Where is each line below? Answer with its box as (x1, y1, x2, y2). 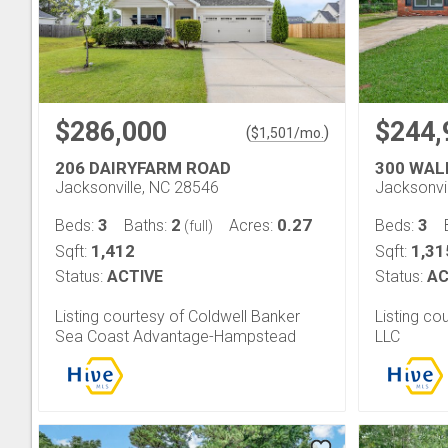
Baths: (124, 216, 171, 235)
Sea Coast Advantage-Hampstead (55, 326, 296, 346)
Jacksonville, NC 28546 (55, 178, 219, 197)
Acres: (229, 216, 277, 235)
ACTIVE (107, 267, 163, 286)
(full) (181, 218, 213, 234)
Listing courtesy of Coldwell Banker (55, 306, 300, 326)
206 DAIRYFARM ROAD (55, 158, 231, 178)
